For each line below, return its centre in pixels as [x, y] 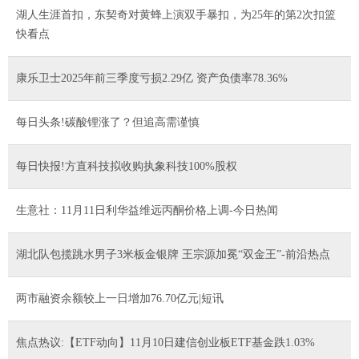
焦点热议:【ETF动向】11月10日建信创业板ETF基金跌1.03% [165, 342]
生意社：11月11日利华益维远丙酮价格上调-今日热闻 [147, 210]
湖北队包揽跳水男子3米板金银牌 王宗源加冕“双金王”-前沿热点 [173, 254]
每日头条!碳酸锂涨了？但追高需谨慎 [108, 122]
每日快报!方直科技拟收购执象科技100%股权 [127, 166]
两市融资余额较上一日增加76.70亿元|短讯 [120, 298]
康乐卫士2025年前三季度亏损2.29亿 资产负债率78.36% [152, 78]
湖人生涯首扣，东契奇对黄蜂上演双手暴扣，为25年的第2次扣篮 [176, 14]
